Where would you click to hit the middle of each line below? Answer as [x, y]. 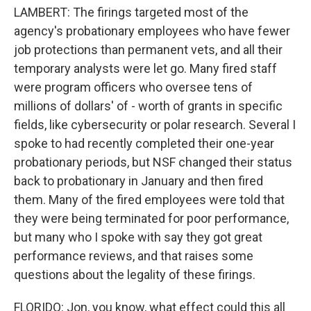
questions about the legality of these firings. [135, 275]
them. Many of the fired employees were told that [149, 200]
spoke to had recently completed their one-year [144, 143]
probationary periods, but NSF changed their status [153, 162]
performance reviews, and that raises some [134, 256]
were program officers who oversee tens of [133, 87]
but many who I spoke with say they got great [138, 237]
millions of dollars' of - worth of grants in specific [148, 106]
